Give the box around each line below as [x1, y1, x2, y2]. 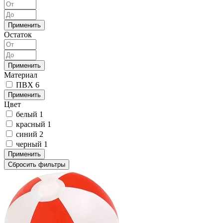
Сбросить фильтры [8, 161, 65, 169]
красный [16, 120, 47, 129]
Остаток [4, 30, 32, 39]
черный [16, 140, 44, 149]
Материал [4, 71, 37, 80]
